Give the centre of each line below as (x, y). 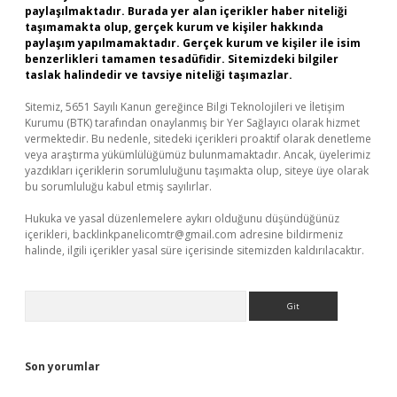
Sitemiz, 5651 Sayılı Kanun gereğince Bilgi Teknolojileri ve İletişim (185, 107)
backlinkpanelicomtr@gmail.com (155, 234)
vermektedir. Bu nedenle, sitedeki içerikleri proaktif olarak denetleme (198, 139)
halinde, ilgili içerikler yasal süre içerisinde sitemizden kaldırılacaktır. (195, 250)
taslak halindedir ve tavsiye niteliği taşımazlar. (159, 75)
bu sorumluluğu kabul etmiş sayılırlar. (118, 187)
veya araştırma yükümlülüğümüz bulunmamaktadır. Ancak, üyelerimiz (198, 155)
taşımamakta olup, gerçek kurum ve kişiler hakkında (174, 27)
